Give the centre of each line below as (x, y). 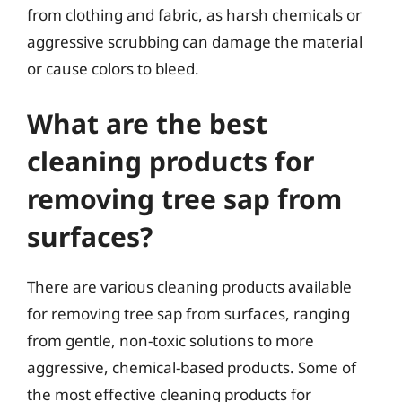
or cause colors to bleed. (113, 68)
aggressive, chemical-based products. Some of (192, 367)
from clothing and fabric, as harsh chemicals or (194, 14)
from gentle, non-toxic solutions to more (170, 341)
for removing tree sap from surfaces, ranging (188, 314)
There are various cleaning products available (189, 287)
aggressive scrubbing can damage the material (195, 41)
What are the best (147, 123)
